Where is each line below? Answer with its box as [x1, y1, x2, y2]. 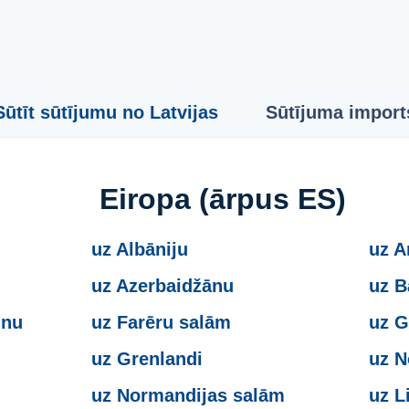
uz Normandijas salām [91, 384, 286, 405]
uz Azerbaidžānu [91, 275, 235, 296]
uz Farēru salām [91, 311, 232, 332]
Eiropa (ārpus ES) [100, 182, 346, 215]
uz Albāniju [91, 238, 189, 259]
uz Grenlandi [91, 348, 204, 369]
